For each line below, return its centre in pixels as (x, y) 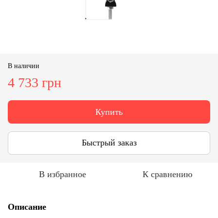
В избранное (62, 174)
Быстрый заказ (109, 143)
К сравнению (167, 174)
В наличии (24, 66)
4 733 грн (35, 82)
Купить (109, 112)
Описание (27, 207)
